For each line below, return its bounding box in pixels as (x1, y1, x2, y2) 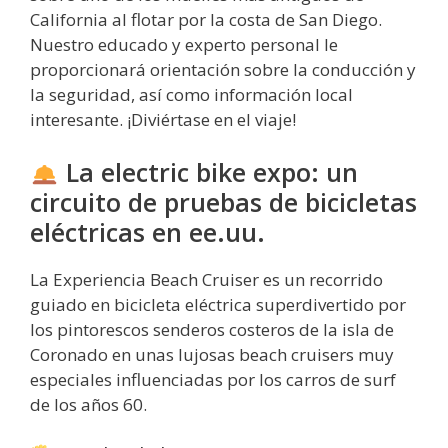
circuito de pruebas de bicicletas (30, 185, 417, 220)
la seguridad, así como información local (30, 82, 353, 106)
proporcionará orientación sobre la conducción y (30, 57, 416, 81)
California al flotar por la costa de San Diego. (30, 7, 382, 31)
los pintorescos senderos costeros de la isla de (30, 318, 394, 342)
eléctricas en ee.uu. (30, 215, 265, 250)
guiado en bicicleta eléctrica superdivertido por (30, 293, 406, 317)
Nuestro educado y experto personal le (30, 32, 338, 56)
